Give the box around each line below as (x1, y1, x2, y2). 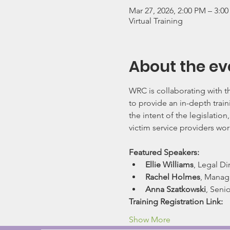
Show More (128, 215, 170, 224)
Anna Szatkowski (145, 184, 206, 194)
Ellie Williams (145, 160, 194, 169)
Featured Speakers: (128, 147, 199, 157)
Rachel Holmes (145, 172, 200, 182)
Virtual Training (128, 16, 183, 26)
